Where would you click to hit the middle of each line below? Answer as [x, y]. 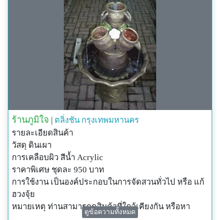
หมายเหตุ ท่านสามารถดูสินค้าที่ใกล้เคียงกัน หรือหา [101, 207]
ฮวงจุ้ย [23, 194]
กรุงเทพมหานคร [110, 120]
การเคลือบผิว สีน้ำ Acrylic [57, 158]
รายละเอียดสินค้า [42, 133]
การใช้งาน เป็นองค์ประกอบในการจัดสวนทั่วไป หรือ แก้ [108, 182]
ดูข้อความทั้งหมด [110, 212]
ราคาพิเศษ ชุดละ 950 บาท [58, 170]
